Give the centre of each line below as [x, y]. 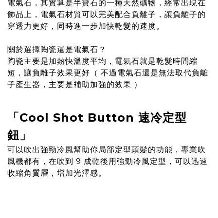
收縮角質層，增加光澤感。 [57, 173]
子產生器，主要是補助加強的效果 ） [76, 84]
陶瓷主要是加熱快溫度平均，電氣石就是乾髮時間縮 [102, 61]
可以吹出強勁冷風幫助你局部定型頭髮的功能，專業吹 [107, 149]
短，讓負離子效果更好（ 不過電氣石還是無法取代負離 [108, 73]
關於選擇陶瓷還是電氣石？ [57, 49]
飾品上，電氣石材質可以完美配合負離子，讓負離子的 [107, 14]
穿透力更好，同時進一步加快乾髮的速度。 [86, 26]
